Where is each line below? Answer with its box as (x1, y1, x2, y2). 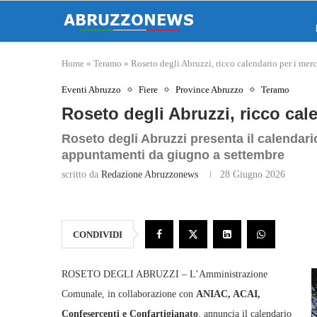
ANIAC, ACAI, (196, 289, 260, 299)
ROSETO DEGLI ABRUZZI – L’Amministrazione (62, 269, 267, 279)
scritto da (62, 169, 101, 180)
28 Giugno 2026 (220, 169, 285, 180)
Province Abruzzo (175, 84, 243, 95)
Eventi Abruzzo (62, 84, 121, 95)
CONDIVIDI (73, 229, 122, 240)
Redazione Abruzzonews (101, 169, 198, 180)
